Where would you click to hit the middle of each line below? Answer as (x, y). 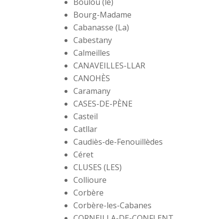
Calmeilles (92, 53)
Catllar (86, 129)
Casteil (86, 117)
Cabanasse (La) (101, 28)
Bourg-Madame (103, 15)
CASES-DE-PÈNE (103, 104)
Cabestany (93, 40)
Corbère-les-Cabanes (113, 206)
